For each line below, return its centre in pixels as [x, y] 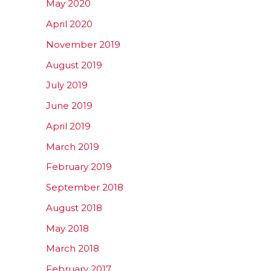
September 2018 [85, 187]
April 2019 [68, 126]
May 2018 [67, 228]
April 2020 [69, 24]
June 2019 [69, 106]
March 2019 [73, 146]
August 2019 [74, 65]
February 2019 [79, 167]
